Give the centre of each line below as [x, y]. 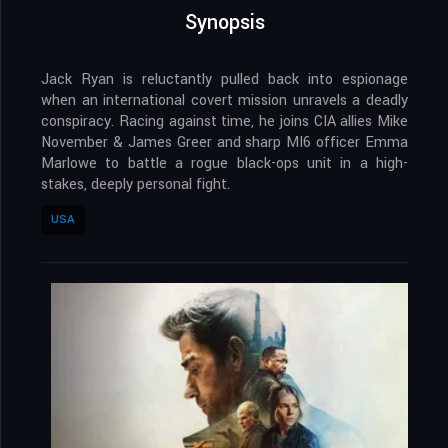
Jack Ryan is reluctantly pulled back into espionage [224, 80]
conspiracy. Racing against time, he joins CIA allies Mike [224, 122]
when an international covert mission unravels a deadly [224, 101]
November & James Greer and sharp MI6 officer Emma [224, 143]
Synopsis [224, 23]
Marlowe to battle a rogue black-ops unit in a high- [224, 164]
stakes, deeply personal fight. [135, 185]
